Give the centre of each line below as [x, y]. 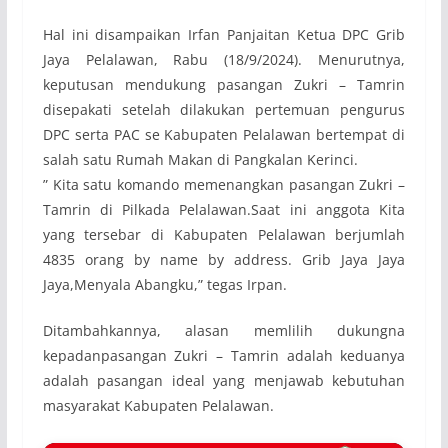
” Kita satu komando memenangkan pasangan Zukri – [224, 185]
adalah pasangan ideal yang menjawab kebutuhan [224, 381]
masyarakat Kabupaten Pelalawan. [158, 406]
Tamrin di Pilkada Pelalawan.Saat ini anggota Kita [224, 210]
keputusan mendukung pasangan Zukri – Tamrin [224, 85]
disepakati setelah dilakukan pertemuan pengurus [224, 110]
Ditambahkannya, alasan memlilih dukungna [224, 331]
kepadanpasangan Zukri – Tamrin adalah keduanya [224, 356]
